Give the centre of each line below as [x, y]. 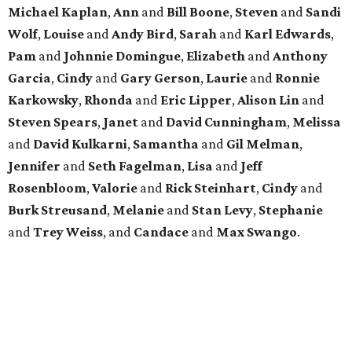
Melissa [317, 122]
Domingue [148, 56]
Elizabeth [216, 56]
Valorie [115, 188]
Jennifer [34, 166]
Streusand [74, 210]
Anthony [300, 56]
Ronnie [297, 78]
